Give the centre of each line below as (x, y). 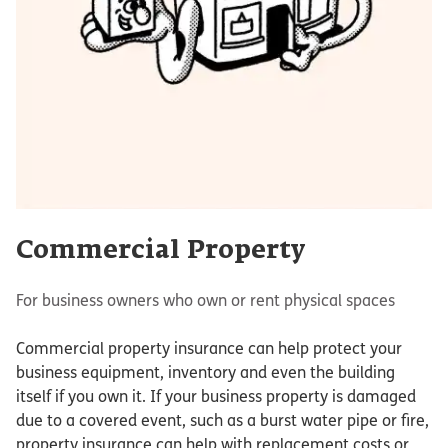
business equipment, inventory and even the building (205, 373)
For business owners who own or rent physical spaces (205, 301)
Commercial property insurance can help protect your (209, 349)
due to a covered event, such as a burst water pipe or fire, (222, 421)
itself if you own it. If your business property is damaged (216, 397)
